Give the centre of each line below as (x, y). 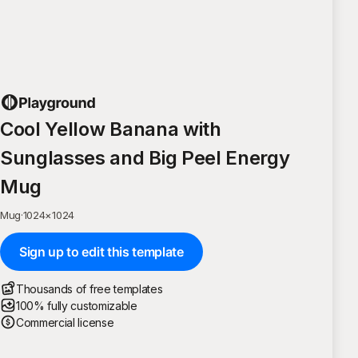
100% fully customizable (77, 305)
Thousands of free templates (89, 288)
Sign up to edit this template (101, 251)
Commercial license (65, 322)
